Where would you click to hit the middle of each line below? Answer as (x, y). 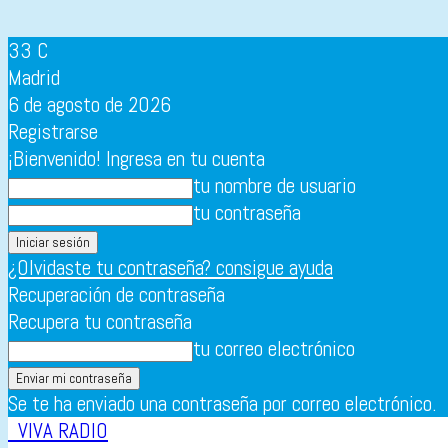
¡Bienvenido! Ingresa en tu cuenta (136, 158)
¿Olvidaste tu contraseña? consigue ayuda (170, 267)
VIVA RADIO (63, 430)
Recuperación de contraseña (116, 294)
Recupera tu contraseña (100, 321)
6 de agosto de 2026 (89, 104)
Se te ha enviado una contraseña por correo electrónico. (222, 403)
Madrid (34, 77)
